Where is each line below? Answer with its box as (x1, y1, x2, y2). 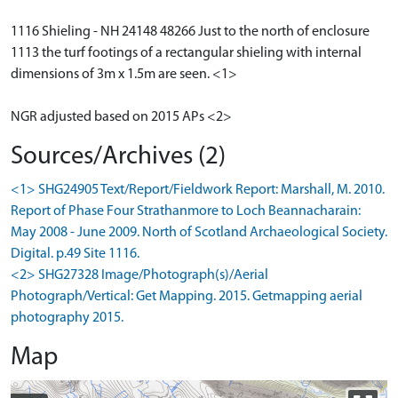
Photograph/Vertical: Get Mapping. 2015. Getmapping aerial (11, 289, 362, 304)
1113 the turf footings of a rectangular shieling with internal (11, 45, 362, 60)
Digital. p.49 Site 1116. (11, 246, 139, 261)
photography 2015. (11, 310, 123, 325)
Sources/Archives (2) (11, 143, 226, 170)
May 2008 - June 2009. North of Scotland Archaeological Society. (11, 225, 387, 240)
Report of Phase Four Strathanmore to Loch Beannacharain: (11, 203, 361, 219)
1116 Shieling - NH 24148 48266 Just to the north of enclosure (11, 24, 370, 39)
